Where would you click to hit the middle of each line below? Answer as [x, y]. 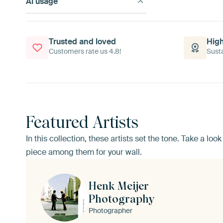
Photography [121, 198]
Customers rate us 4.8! [85, 51]
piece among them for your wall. [84, 152]
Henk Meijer [119, 185]
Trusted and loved [82, 41]
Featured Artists [82, 122]
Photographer [111, 210]
